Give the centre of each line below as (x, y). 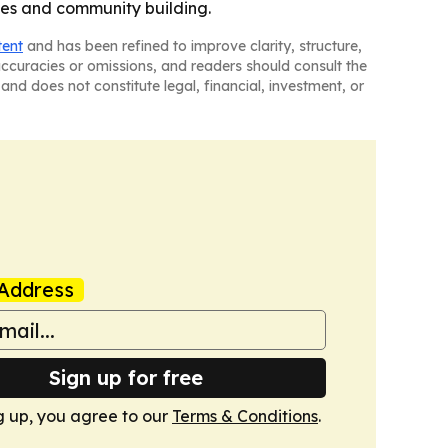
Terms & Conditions (245, 416)
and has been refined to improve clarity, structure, (192, 46)
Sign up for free (126, 377)
